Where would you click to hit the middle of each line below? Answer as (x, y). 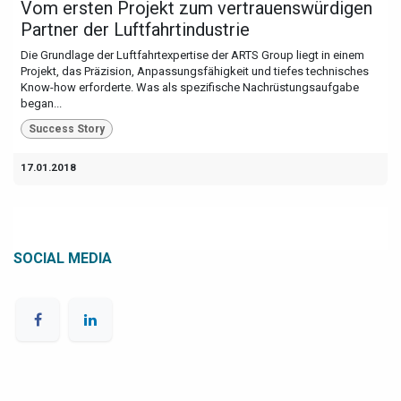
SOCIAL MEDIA (63, 258)
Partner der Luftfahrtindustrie (135, 29)
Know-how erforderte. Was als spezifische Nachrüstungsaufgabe (190, 87)
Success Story (66, 128)
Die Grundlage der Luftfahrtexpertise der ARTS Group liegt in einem (192, 55)
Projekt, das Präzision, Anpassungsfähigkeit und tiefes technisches (195, 71)
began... (41, 103)
